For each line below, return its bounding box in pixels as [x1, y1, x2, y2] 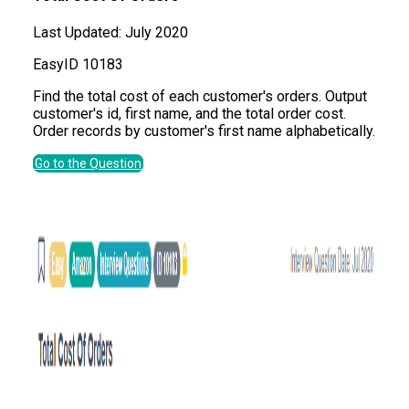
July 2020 [125, 23, 188, 41]
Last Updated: [33, 23, 121, 41]
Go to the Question [35, 155, 142, 171]
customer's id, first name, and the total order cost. [33, 104, 346, 122]
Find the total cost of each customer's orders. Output [33, 87, 367, 105]
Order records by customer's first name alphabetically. [33, 121, 375, 140]
